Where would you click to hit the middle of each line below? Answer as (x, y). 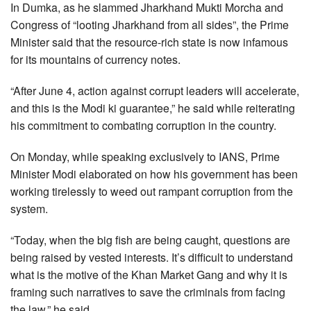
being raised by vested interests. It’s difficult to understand (152, 258)
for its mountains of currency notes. (95, 60)
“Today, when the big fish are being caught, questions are (150, 240)
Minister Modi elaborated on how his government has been (154, 174)
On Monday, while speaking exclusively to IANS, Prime (145, 157)
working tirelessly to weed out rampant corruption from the (152, 192)
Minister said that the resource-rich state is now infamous (149, 42)
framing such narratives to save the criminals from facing (148, 292)
